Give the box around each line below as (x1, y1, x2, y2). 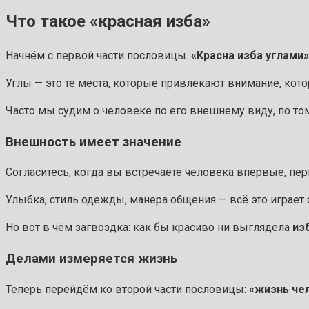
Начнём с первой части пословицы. (6, 49, 188, 62)
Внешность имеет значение (6, 134, 181, 150)
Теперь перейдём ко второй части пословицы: (6, 282, 246, 296)
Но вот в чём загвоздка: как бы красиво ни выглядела (6, 221, 292, 235)
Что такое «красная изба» (6, 12, 210, 32)
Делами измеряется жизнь (6, 251, 177, 267)
